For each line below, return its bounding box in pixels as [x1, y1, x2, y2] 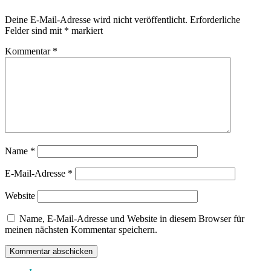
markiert [69, 25, 103, 36]
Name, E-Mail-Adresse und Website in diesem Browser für [19, 214, 244, 224]
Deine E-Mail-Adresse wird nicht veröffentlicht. [5, 15, 188, 25]
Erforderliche [190, 15, 240, 25]
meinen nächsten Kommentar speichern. [5, 224, 157, 235]
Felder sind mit [5, 25, 64, 36]
